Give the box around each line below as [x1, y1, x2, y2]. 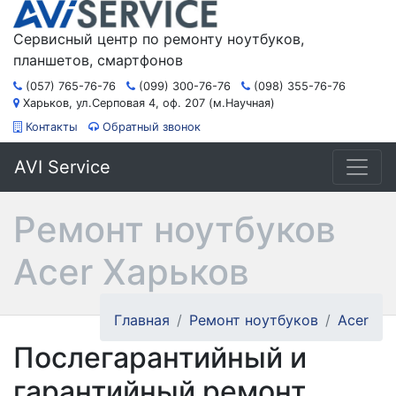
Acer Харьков [13, 250, 249, 293]
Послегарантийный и [13, 340, 307, 375]
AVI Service [14, 156, 110, 178]
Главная [114, 311, 170, 329]
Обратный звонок [103, 120, 201, 133]
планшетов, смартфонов [13, 51, 183, 69]
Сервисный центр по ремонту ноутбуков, [13, 30, 304, 48]
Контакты [26, 120, 78, 133]
